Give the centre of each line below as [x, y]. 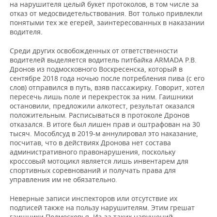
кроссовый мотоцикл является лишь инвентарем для [99, 161]
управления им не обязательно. [63, 179]
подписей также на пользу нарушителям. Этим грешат [102, 208]
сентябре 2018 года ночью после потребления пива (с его [107, 78]
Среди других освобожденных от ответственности [94, 51]
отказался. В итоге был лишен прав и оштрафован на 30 [105, 124]
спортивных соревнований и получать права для [93, 170]
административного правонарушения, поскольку [93, 152]
